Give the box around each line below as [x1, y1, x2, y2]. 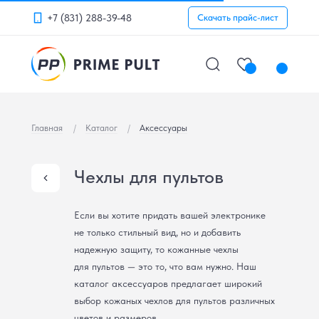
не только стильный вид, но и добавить [74, 226, 241, 238]
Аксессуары [140, 122, 187, 133]
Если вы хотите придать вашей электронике [74, 209, 266, 221]
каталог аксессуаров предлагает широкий [74, 278, 262, 289]
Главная [31, 122, 63, 133]
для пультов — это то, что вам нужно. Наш [74, 261, 256, 272]
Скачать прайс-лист [197, 12, 278, 23]
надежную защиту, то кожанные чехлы [74, 244, 239, 255]
